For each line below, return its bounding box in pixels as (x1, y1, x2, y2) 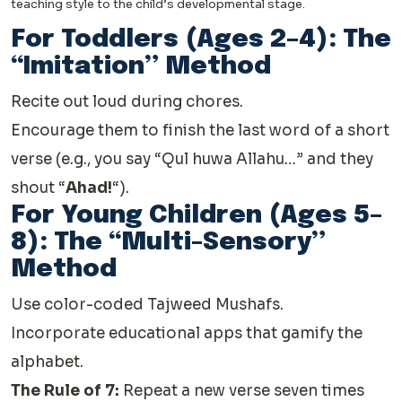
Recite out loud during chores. (11, 92, 243, 112)
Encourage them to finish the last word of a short (11, 121, 389, 141)
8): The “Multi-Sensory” (11, 230, 326, 257)
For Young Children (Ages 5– (11, 203, 382, 230)
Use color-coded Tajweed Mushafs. (11, 295, 284, 315)
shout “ (11, 179, 66, 198)
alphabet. (11, 353, 83, 372)
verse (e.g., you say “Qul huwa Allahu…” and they (11, 150, 373, 170)
